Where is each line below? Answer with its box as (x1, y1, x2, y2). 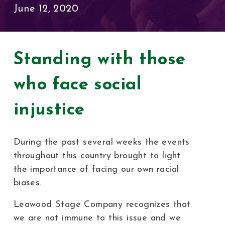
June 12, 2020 (13, 4, 79, 14)
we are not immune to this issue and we (13, 213, 181, 223)
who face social (13, 76, 142, 94)
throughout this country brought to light (13, 151, 181, 161)
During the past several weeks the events (13, 137, 190, 147)
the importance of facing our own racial (13, 164, 179, 174)
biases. (13, 178, 42, 188)
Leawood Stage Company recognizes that (13, 199, 191, 209)
